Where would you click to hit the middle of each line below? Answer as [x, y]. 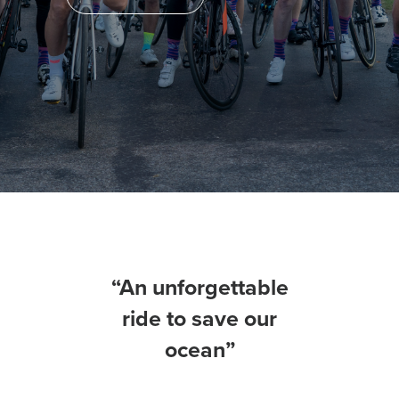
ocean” [199, 350]
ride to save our [199, 319]
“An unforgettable [199, 288]
